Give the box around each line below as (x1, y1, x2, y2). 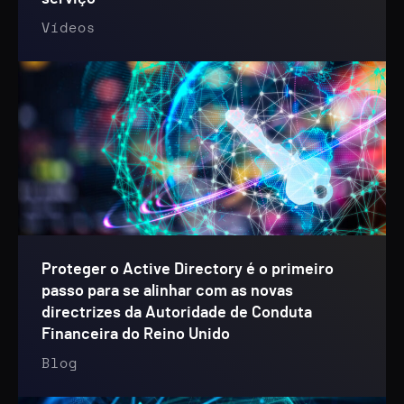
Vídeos (41, 22, 96, 35)
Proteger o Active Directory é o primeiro (41, 262, 334, 278)
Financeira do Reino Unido (41, 326, 230, 343)
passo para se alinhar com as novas (41, 283, 293, 299)
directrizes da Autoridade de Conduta (41, 305, 312, 321)
